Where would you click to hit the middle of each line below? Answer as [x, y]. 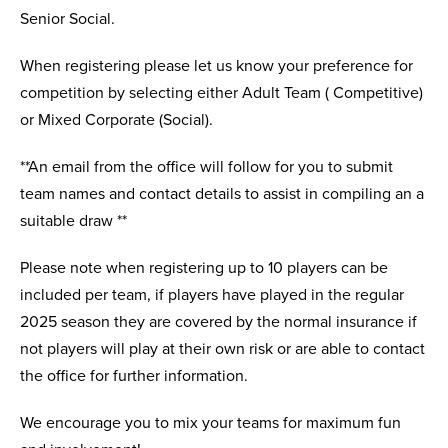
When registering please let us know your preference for [216, 65]
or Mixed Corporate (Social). [116, 119]
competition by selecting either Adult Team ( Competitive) [221, 92]
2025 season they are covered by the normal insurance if [218, 321]
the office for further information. [134, 375]
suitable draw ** [73, 220]
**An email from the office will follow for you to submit [206, 166]
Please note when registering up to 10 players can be [204, 267]
